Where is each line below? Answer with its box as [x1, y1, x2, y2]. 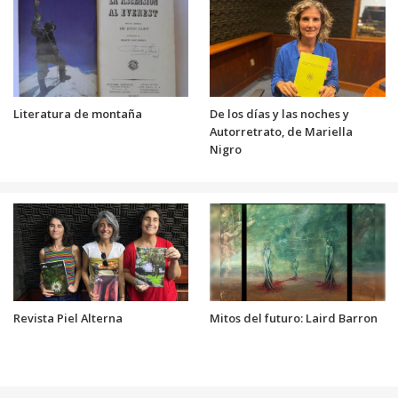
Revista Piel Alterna [12, 309, 123, 326]
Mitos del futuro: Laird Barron [210, 309, 378, 326]
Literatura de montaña [12, 105, 142, 122]
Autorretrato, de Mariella [210, 123, 353, 139]
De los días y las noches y [210, 105, 349, 122]
